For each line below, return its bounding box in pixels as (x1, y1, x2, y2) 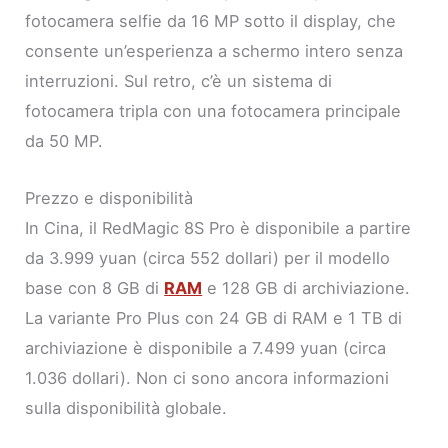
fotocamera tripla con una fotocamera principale (25, 101, 402, 122)
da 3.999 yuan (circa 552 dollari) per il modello (25, 247, 391, 268)
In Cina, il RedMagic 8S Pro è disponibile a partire (25, 217, 412, 238)
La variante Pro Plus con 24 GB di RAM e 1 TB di (25, 307, 403, 328)
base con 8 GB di (25, 277, 165, 298)
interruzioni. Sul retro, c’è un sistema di (25, 71, 333, 92)
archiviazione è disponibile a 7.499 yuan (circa (25, 337, 387, 358)
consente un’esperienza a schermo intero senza (25, 41, 404, 62)
